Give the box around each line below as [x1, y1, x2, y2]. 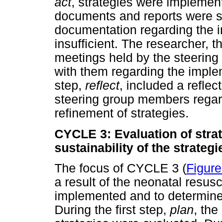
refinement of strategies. [55, 107, 189, 120]
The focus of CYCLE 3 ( [55, 161, 186, 175]
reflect [85, 79, 119, 93]
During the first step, [55, 203, 170, 217]
